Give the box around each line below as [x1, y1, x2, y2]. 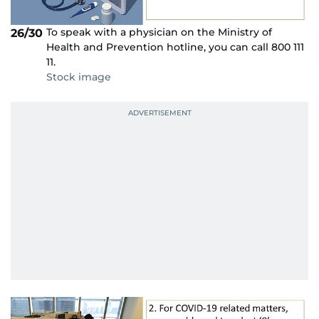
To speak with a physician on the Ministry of [46, 25, 272, 38]
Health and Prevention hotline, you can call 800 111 [46, 40, 304, 53]
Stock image [46, 70, 111, 83]
